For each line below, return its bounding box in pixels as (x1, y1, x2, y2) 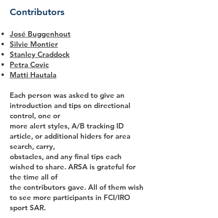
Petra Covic (10, 60, 49, 69)
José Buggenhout (10, 29, 71, 38)
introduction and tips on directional (10, 101, 130, 110)
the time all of (10, 172, 57, 182)
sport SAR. (10, 203, 46, 212)
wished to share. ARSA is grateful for (10, 162, 136, 171)
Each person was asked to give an (10, 91, 125, 100)
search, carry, (10, 142, 55, 151)
